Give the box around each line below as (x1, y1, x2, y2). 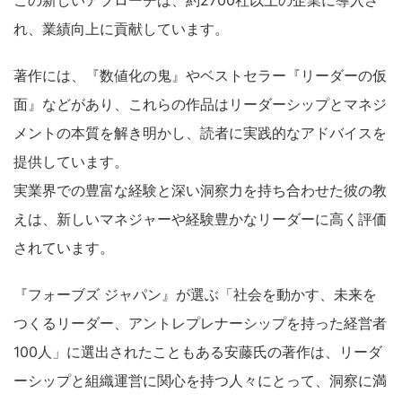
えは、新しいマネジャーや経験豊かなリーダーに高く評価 (13, 209, 387, 228)
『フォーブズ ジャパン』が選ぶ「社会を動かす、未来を (13, 284, 377, 303)
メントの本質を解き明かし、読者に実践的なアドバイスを (13, 123, 387, 142)
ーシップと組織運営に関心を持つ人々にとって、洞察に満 (13, 371, 387, 389)
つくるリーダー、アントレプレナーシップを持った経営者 (13, 313, 387, 332)
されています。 (13, 238, 114, 257)
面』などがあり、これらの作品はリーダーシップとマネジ (13, 94, 387, 113)
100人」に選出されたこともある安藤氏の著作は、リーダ (13, 342, 382, 361)
